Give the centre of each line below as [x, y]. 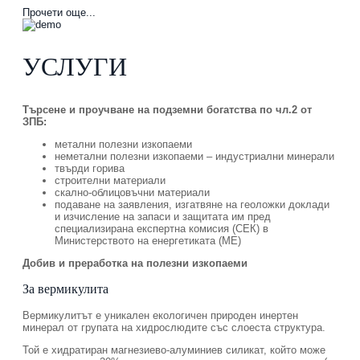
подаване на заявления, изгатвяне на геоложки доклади [192, 204]
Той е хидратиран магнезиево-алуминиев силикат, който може [174, 350]
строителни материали [110, 180]
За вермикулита [65, 288]
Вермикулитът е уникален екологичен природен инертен [160, 315]
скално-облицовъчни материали [132, 192]
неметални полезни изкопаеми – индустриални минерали [194, 156]
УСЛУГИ [75, 67]
